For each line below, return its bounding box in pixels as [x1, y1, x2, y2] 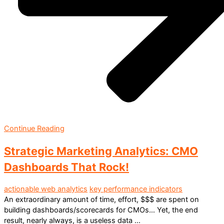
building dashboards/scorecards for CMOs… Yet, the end [4, 205, 198, 215]
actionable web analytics [4, 184, 87, 194]
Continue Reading [4, 123, 64, 133]
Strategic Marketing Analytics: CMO [4, 144, 198, 157]
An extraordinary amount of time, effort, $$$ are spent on [4, 195, 199, 204]
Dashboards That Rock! [4, 160, 129, 173]
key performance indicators [89, 184, 182, 194]
